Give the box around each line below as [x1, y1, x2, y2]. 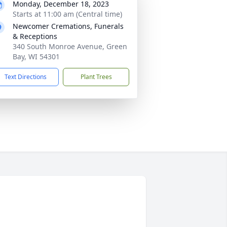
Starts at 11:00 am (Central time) [13, 9, 122, 19]
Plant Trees [80, 72, 112, 81]
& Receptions [13, 31, 57, 41]
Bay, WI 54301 [13, 52, 60, 61]
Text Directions [5, 72, 47, 81]
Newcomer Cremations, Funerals [13, 21, 124, 31]
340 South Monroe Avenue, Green [13, 42, 127, 51]
